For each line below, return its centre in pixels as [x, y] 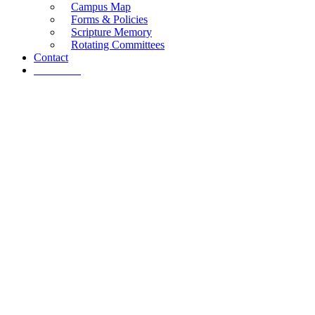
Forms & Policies [109, 19]
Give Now [57, 70]
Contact [51, 57]
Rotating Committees [118, 45]
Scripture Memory [111, 32]
